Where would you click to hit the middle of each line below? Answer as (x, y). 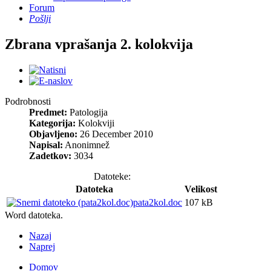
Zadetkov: (50, 155)
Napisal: (46, 145)
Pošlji (40, 18)
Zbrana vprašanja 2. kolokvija (99, 44)
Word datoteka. (34, 215)
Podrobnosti (28, 101)
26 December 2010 (115, 134)
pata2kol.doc (158, 202)
